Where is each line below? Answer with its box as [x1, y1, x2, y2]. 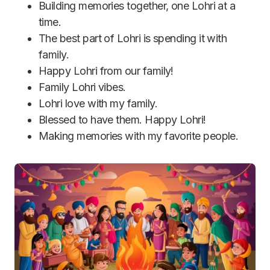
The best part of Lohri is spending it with [39, 32, 227, 45]
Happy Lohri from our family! [39, 64, 174, 77]
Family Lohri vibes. [39, 81, 126, 93]
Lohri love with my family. [39, 97, 157, 110]
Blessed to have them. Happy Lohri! [39, 113, 206, 126]
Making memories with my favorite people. [39, 130, 239, 142]
